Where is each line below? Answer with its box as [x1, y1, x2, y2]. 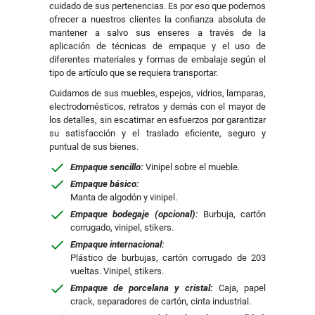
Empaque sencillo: [70, 162, 143, 172]
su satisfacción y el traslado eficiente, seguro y [49, 128, 266, 139]
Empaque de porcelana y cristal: [70, 283, 213, 293]
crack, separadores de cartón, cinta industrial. [70, 296, 251, 307]
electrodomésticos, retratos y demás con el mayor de [49, 101, 266, 112]
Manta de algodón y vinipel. [70, 192, 177, 202]
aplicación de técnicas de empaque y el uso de [49, 41, 266, 51]
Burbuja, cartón [198, 209, 266, 219]
